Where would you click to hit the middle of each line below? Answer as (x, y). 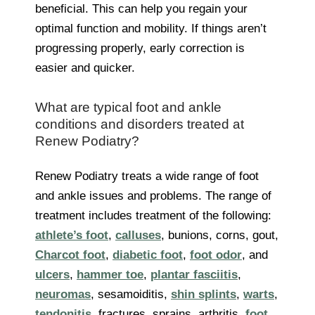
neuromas (63, 294)
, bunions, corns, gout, (220, 235)
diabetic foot (148, 255)
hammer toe (110, 274)
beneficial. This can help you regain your (141, 8)
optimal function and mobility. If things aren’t (151, 28)
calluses (138, 235)
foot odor (216, 255)
